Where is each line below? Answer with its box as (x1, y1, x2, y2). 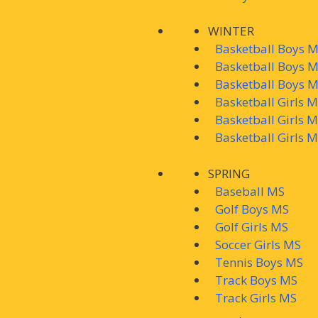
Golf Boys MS (215, 200, 289, 217)
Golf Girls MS (215, 218, 288, 235)
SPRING (208, 165, 250, 182)
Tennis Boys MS (215, 253, 303, 270)
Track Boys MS (215, 271, 297, 288)
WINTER (208, 23, 254, 39)
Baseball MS (215, 182, 285, 199)
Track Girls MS (215, 289, 297, 306)
